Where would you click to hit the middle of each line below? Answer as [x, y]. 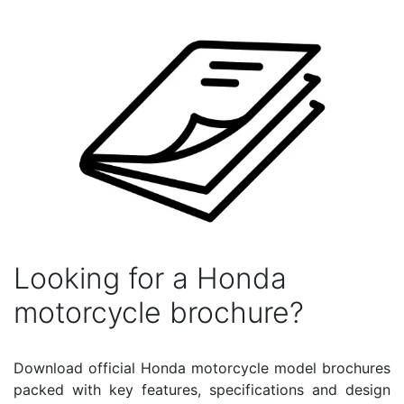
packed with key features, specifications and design [202, 389]
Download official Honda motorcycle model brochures [202, 367]
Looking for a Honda [150, 278]
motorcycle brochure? [159, 312]
